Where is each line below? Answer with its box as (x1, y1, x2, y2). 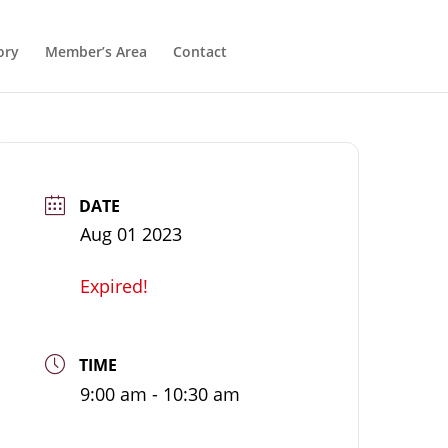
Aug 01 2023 (80, 222, 183, 246)
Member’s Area (44, 42, 147, 61)
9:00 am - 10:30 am (80, 382, 241, 406)
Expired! (80, 274, 149, 298)
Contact (172, 42, 227, 61)
